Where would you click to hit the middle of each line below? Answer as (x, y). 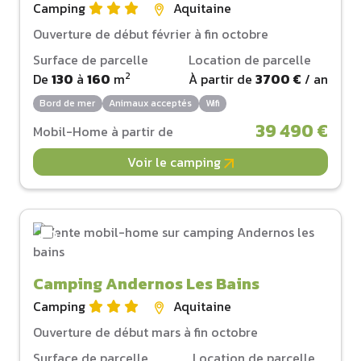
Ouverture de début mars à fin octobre (145, 332)
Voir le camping (176, 162)
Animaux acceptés (151, 104)
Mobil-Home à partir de (103, 132)
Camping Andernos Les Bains (146, 284)
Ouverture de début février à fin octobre (151, 33)
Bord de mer (68, 104)
